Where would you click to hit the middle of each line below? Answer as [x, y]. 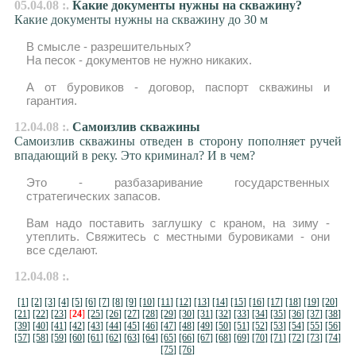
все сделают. [62, 250]
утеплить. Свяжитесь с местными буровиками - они [178, 236]
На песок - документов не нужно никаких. [139, 60]
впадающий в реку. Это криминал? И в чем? [134, 155]
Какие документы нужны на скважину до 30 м [141, 19]
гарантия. [51, 101]
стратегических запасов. [93, 196]
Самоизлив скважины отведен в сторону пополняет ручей [178, 141]
